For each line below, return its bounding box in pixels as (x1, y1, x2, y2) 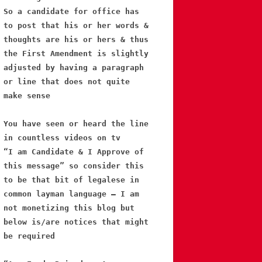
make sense (4, 91, 50, 101)
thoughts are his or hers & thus (4, 35, 149, 44)
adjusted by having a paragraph (4, 63, 144, 73)
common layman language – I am (4, 189, 139, 199)
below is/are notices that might (4, 218, 149, 227)
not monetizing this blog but (4, 204, 135, 213)
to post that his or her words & (4, 21, 149, 30)
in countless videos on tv (4, 133, 120, 143)
